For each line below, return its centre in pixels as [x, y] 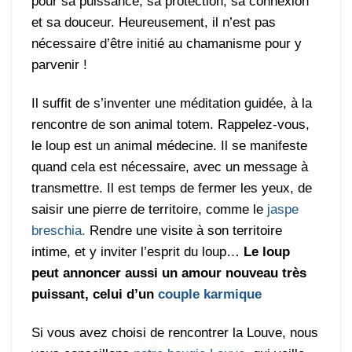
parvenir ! [60, 64]
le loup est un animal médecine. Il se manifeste [170, 145]
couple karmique [208, 294]
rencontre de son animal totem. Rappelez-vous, [171, 124]
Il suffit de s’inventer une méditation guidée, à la [172, 103]
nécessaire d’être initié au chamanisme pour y [167, 43]
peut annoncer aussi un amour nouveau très [169, 273]
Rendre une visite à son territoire [184, 230]
